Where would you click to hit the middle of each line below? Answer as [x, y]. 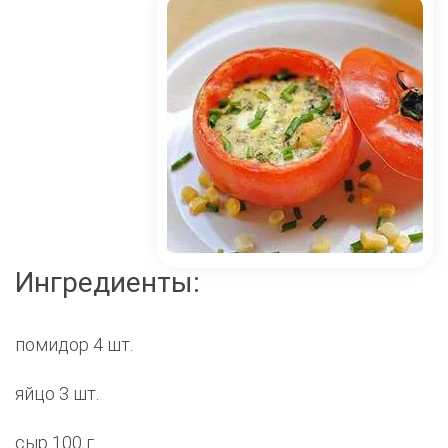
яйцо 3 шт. [57, 394]
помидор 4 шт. [74, 345]
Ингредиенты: [107, 283]
